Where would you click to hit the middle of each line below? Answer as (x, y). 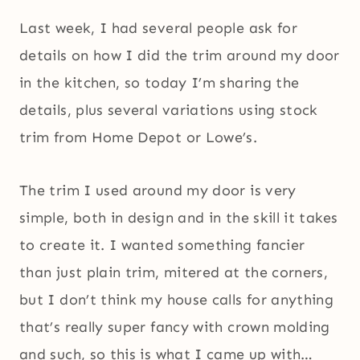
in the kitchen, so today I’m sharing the (160, 83)
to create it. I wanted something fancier (162, 245)
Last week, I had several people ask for (159, 29)
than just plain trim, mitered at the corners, (174, 273)
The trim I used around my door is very (158, 191)
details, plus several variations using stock (169, 110)
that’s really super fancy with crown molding (175, 327)
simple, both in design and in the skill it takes (179, 218)
